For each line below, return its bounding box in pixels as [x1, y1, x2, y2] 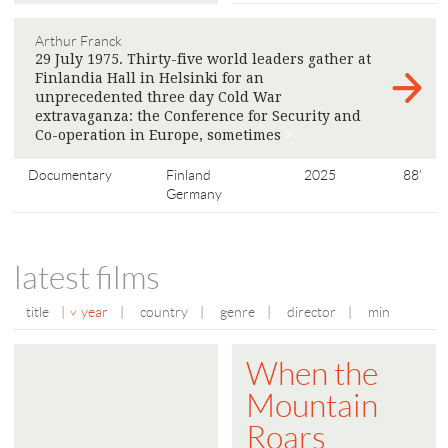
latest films [14, 259, 160, 296]
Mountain [246, 387, 378, 424]
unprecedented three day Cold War [35, 88, 282, 105]
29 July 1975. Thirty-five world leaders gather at [35, 50, 371, 67]
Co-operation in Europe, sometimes [35, 126, 285, 143]
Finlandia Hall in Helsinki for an [35, 69, 264, 86]
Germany [165, 185, 222, 202]
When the [246, 355, 378, 392]
